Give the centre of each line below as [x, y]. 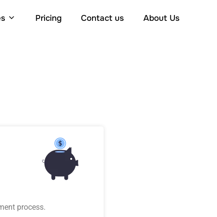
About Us [162, 18]
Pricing [48, 18]
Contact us [102, 18]
